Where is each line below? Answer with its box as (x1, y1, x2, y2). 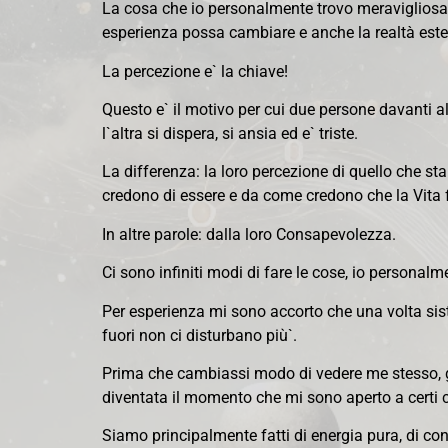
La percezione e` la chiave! (102, 61, 288, 81)
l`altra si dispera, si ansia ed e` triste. (102, 124, 358, 144)
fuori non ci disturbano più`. (102, 325, 297, 345)
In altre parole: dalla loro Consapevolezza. (102, 224, 396, 244)
